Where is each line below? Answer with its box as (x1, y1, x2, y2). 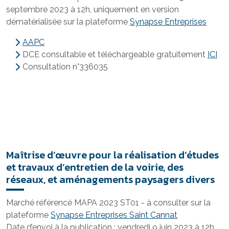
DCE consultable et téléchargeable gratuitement (22, 50, 208, 59)
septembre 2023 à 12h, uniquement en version (6, 5, 179, 14)
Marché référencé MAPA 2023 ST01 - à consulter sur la (6, 198, 211, 208)
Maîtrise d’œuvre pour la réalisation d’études (6, 147, 219, 163)
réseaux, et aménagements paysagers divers (6, 172, 215, 187)
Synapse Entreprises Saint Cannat (51, 210, 177, 220)
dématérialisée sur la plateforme (6, 17, 130, 27)
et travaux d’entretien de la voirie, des (6, 159, 184, 175)
